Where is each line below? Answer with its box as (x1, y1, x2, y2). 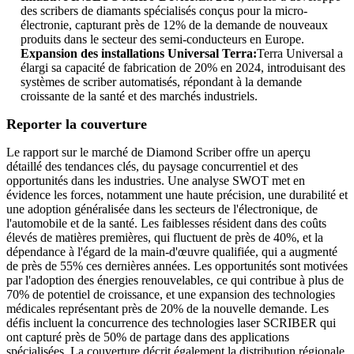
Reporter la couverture (6, 116, 147, 133)
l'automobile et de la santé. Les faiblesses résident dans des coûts (6, 217, 326, 231)
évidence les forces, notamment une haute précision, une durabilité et (6, 188, 348, 202)
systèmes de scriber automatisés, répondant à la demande (21, 75, 302, 89)
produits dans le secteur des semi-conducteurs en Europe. (21, 32, 304, 47)
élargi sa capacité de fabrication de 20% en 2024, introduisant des (21, 61, 345, 75)
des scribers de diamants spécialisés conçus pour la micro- (21, 4, 307, 18)
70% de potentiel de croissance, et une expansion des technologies (6, 288, 335, 302)
